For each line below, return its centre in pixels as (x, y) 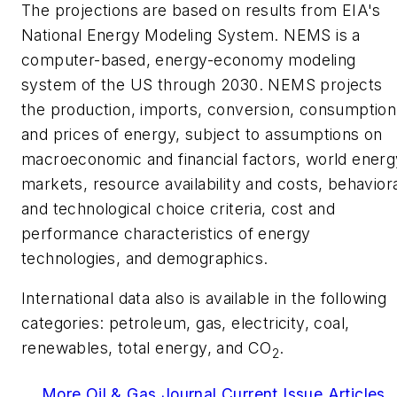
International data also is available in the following (204, 299)
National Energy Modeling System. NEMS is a (191, 35)
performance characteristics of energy (166, 233)
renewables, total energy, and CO (147, 348)
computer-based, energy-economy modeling (189, 59)
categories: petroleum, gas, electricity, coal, (186, 323)
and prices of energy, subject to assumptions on (202, 134)
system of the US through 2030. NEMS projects (202, 84)
